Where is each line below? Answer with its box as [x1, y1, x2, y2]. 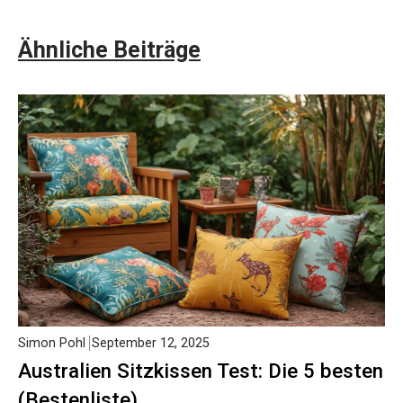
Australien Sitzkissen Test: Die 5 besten [18, 358, 383, 382]
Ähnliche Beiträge [18, 36, 201, 63]
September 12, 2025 [92, 335, 210, 351]
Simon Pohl [18, 335, 85, 351]
